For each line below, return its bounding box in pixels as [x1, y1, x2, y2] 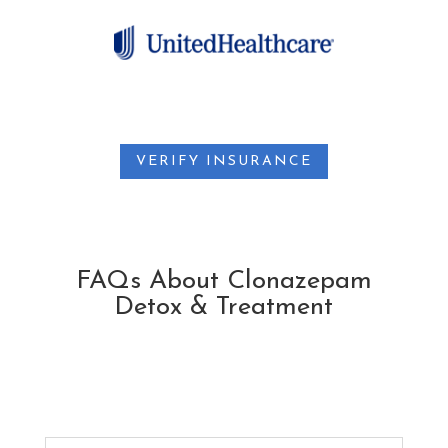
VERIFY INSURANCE [135, 153, 312, 169]
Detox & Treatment [114, 294, 334, 322]
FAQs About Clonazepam [75, 268, 372, 296]
